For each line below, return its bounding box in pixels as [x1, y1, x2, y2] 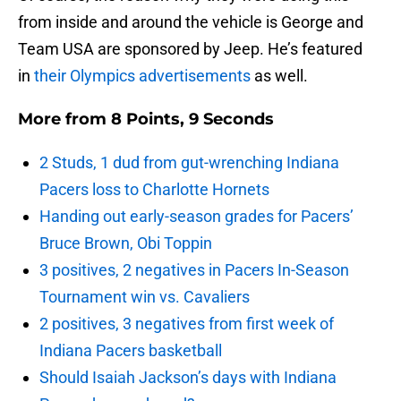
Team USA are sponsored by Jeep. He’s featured [18, 39, 363, 59]
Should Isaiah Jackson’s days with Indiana [39, 368, 337, 388]
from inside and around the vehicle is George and [18, 13, 363, 32]
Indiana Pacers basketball [39, 341, 222, 361]
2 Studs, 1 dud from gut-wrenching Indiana [39, 153, 339, 173]
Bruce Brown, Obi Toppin [39, 234, 212, 253]
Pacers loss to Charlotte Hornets [39, 180, 269, 200]
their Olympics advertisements [34, 66, 251, 86]
